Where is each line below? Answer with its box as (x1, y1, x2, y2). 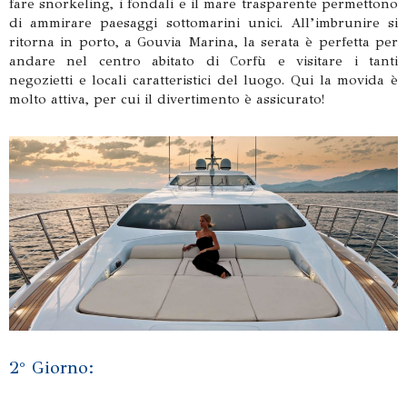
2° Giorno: (9, 356, 94, 379)
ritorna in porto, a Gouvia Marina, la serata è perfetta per (9, 34, 398, 50)
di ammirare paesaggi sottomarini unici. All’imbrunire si (9, 15, 398, 31)
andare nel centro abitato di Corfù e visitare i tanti (9, 53, 398, 69)
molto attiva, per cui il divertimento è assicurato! (9, 91, 324, 107)
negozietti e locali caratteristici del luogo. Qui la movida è (9, 72, 398, 88)
